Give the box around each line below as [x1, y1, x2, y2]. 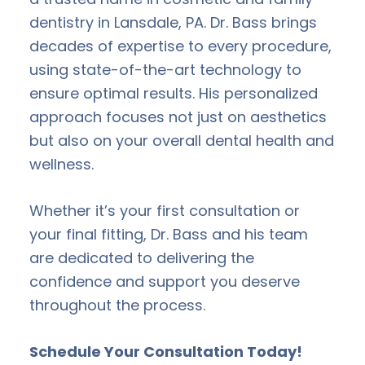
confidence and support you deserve [29, 270, 300, 292]
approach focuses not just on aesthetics [29, 106, 327, 127]
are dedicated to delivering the [29, 247, 254, 268]
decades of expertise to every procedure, [29, 35, 332, 56]
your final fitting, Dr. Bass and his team [29, 223, 308, 244]
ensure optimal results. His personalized [29, 82, 318, 103]
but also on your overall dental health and [29, 130, 334, 151]
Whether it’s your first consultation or [29, 200, 300, 221]
